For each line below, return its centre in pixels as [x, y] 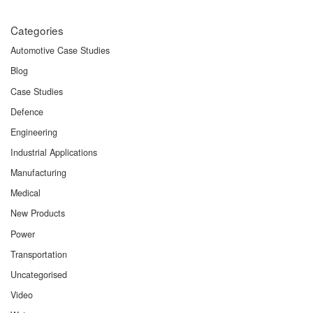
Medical [26, 193]
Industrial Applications [54, 153]
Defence [27, 111]
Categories [37, 30]
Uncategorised [39, 274]
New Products [38, 213]
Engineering [34, 132]
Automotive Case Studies [60, 51]
